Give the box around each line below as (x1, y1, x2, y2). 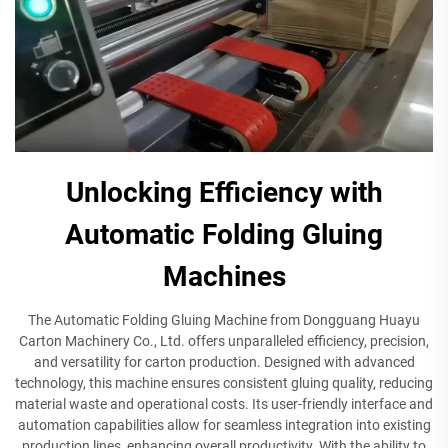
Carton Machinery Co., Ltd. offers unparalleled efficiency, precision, (19, 332, 429, 349)
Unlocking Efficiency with (65, 175, 383, 209)
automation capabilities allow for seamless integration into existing (17, 416, 431, 433)
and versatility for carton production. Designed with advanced (33, 353, 415, 370)
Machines (162, 259, 286, 293)
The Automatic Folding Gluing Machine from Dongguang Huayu (28, 311, 420, 328)
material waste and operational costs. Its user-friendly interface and (15, 395, 433, 412)
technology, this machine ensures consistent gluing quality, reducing (15, 374, 433, 391)
